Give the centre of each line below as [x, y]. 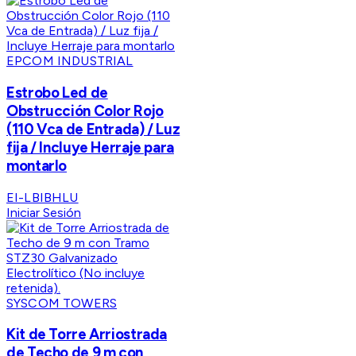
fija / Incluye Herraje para [90, 148]
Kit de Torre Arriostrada [87, 335]
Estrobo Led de [57, 93]
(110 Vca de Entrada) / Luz [93, 130]
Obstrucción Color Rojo [85, 111]
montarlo [37, 166]
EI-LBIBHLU [43, 197]
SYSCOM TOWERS [62, 303]
